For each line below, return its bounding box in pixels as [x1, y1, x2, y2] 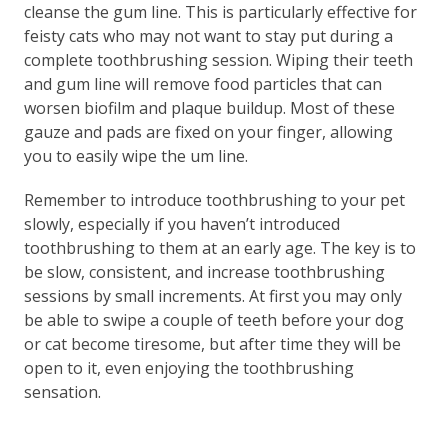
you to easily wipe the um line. [23, 144, 248, 167]
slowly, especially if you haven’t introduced [23, 212, 340, 235]
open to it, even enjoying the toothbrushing [23, 356, 354, 379]
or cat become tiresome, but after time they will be [23, 332, 401, 355]
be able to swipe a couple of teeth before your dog [23, 308, 404, 331]
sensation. [23, 380, 101, 403]
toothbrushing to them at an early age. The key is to [23, 236, 416, 259]
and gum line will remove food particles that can [23, 72, 382, 95]
